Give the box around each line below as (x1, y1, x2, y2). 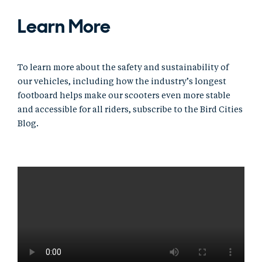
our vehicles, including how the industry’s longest (18, 78, 226, 87)
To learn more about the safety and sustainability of (18, 64, 229, 73)
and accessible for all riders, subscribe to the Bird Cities (18, 106, 243, 115)
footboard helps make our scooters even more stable (18, 92, 230, 101)
